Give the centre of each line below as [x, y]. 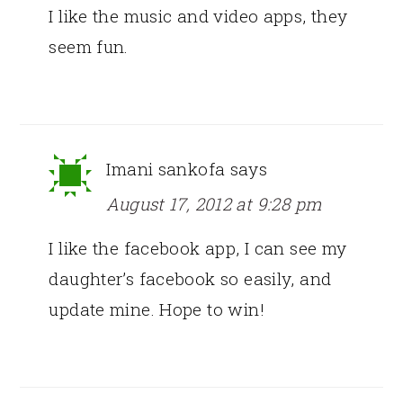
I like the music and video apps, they [198, 15]
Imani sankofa [166, 168]
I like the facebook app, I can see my [198, 247]
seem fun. [89, 46]
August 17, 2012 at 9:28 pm [214, 203]
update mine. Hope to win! [157, 309]
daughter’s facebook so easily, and [190, 278]
